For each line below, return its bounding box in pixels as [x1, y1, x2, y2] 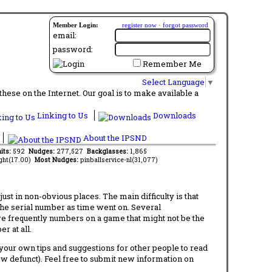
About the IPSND [81, 132, 147, 143]
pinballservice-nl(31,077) [80, 155, 158, 164]
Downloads [151, 109, 196, 121]
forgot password [163, 21, 208, 29]
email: [53, 30, 76, 41]
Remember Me [143, 58, 202, 69]
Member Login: [53, 21, 98, 29]
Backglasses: [86, 146, 130, 155]
